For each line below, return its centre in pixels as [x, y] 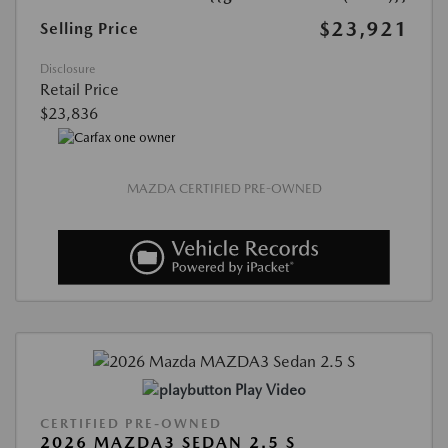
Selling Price [89, 29]
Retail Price [79, 90]
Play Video [270, 390]
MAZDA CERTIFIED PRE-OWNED [224, 188]
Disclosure [67, 69]
